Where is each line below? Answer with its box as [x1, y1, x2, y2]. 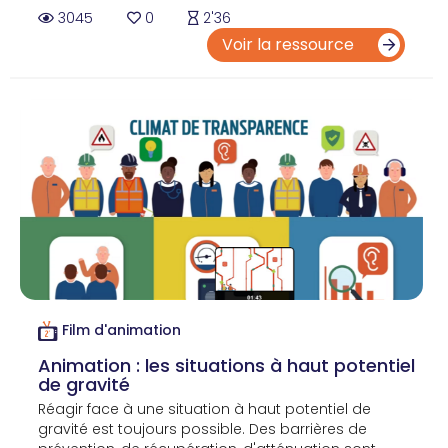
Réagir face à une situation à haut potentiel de [38, 399, 371, 420]
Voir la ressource [222, 32, 358, 56]
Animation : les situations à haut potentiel [38, 353, 415, 379]
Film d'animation [62, 320, 182, 341]
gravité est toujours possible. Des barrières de [38, 419, 367, 440]
